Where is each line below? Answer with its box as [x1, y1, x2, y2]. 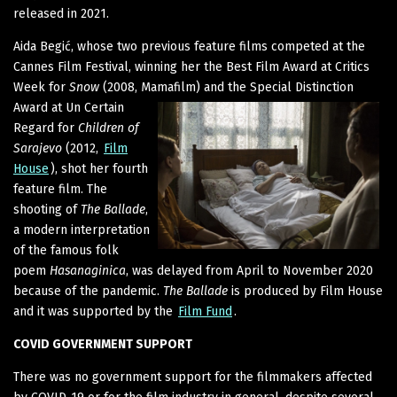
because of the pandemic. [13, 283, 163, 299]
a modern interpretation [13, 222, 150, 237]
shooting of [13, 201, 81, 217]
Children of [78, 120, 139, 136]
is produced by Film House [228, 283, 383, 299]
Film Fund [178, 303, 232, 319]
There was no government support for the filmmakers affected [13, 369, 372, 385]
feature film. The [13, 181, 107, 197]
